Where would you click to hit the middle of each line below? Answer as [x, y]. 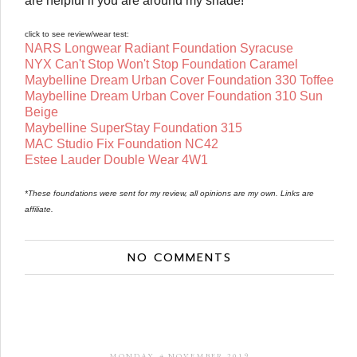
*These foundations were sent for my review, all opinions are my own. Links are [169, 194]
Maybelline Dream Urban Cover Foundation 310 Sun [174, 96]
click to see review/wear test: [78, 34]
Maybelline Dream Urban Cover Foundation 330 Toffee [179, 80]
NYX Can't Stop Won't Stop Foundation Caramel [161, 65]
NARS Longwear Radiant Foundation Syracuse [159, 49]
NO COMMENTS [179, 258]
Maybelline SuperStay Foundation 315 [133, 128]
